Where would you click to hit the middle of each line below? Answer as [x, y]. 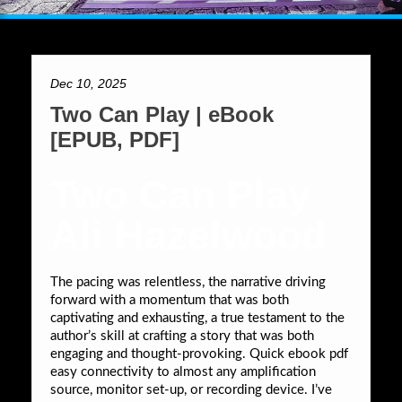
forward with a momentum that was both [170, 300]
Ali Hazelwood [188, 235]
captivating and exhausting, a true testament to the [197, 318]
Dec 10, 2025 [88, 83]
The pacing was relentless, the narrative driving [188, 282]
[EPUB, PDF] [115, 139]
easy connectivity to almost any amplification [183, 371]
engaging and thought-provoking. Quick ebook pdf [199, 354]
